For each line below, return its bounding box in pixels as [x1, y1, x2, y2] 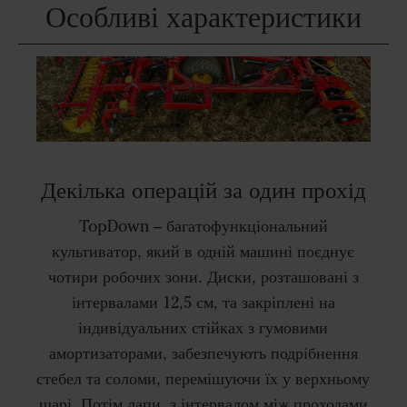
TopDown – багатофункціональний [78, 216, 328, 237]
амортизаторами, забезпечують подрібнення [48, 343, 358, 364]
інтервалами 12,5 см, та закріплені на [71, 293, 335, 313]
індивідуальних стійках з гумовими [78, 318, 329, 339]
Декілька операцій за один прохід [40, 175, 366, 203]
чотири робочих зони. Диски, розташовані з [47, 267, 359, 288]
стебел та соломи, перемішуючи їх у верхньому [36, 369, 371, 390]
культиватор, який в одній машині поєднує [52, 242, 355, 263]
